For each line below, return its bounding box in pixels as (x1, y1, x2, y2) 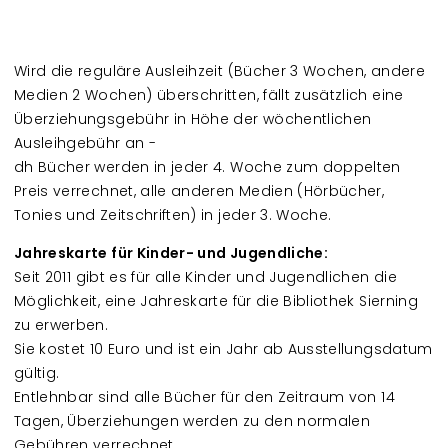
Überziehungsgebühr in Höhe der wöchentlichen (14, 109, 372, 129)
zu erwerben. (14, 315, 109, 335)
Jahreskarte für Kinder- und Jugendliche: (14, 243, 328, 263)
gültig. (14, 363, 60, 383)
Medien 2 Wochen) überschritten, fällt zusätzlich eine (14, 85, 404, 105)
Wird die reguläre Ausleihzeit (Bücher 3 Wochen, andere (14, 61, 425, 81)
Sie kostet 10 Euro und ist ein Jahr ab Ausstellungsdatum (14, 339, 433, 359)
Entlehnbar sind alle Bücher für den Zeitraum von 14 (14, 387, 395, 407)
